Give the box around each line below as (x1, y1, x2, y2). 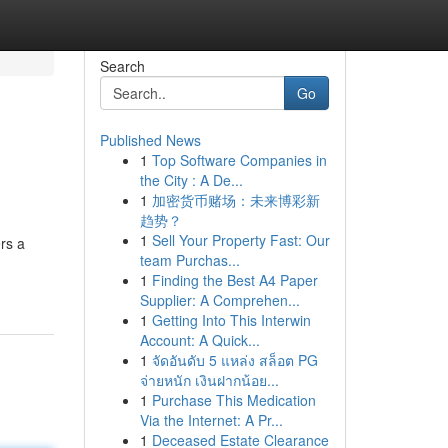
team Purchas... (139, 250, 240, 270)
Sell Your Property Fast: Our (151, 230, 330, 250)
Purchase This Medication (151, 390, 316, 410)
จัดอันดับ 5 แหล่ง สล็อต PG (151, 350, 318, 370)
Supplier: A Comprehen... (139, 290, 300, 310)
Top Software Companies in (151, 150, 327, 170)
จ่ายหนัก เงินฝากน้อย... (139, 370, 279, 390)
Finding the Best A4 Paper (151, 270, 318, 290)
